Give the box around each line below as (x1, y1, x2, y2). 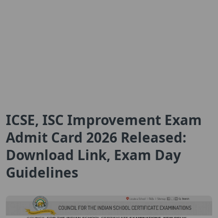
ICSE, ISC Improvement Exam (6, 110, 202, 129)
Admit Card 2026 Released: (6, 128, 186, 146)
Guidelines (6, 163, 78, 182)
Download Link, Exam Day (6, 145, 181, 164)
